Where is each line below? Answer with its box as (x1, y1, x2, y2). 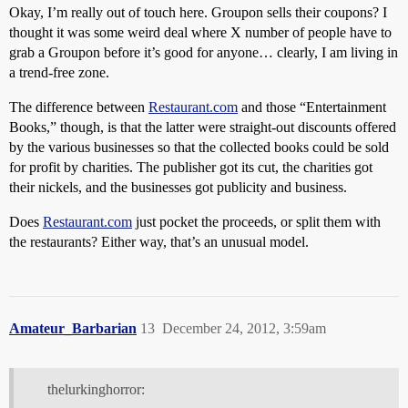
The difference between (9, 98, 148, 115)
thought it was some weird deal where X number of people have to (9, 24, 392, 40)
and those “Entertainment (238, 98, 386, 115)
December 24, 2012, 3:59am (162, 320, 326, 336)
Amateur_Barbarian (9, 320, 137, 336)
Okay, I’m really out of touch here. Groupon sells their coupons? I (9, 4, 387, 20)
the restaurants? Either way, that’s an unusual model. (9, 233, 309, 250)
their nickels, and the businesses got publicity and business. (9, 178, 347, 195)
